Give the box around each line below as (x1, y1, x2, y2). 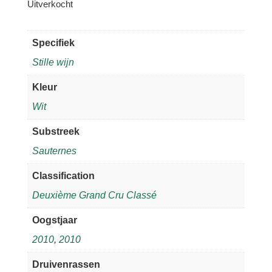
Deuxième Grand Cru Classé (32, 190, 157, 201)
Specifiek (32, 38, 75, 49)
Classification (32, 171, 95, 182)
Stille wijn (32, 57, 74, 68)
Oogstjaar (32, 215, 77, 226)
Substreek (32, 126, 80, 137)
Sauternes (32, 146, 76, 157)
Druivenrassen (32, 259, 100, 270)
